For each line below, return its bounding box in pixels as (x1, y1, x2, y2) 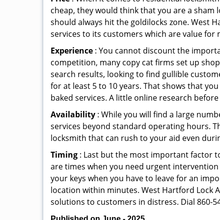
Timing (51, 149, 78, 160)
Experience (51, 45, 93, 56)
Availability (51, 109, 95, 120)
